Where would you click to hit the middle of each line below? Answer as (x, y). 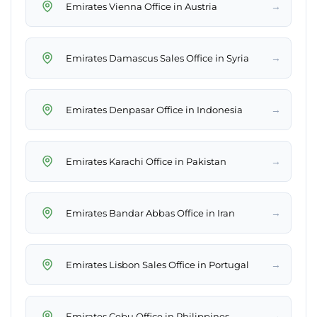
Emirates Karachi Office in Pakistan (146, 161)
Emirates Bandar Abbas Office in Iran (150, 213)
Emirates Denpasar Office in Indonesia (154, 109)
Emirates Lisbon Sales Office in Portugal (157, 264)
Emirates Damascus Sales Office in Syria (157, 58)
